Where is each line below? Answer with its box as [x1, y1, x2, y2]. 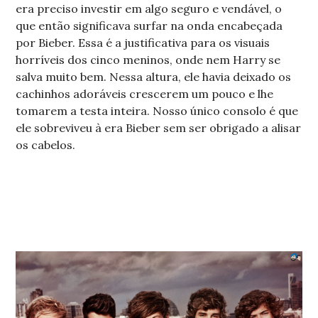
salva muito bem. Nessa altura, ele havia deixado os [16, 70, 292, 84]
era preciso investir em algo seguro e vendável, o [16, 1, 283, 16]
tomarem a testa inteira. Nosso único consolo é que [16, 104, 299, 119]
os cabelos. [16, 138, 76, 153]
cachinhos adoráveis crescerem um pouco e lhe [16, 87, 274, 102]
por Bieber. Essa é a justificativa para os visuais [16, 35, 270, 50]
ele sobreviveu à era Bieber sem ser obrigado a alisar [16, 121, 302, 136]
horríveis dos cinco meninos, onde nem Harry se [16, 53, 281, 67]
